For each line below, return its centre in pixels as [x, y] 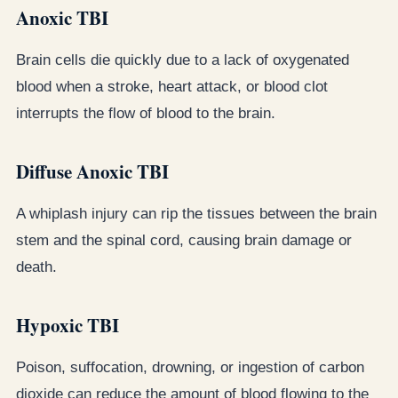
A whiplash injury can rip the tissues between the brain [196, 213]
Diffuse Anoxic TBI [92, 171]
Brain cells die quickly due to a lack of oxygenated [183, 60]
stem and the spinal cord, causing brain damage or [184, 240]
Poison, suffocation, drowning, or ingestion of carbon [190, 367]
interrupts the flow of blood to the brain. [146, 113]
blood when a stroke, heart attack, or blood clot [172, 86]
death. [36, 267]
